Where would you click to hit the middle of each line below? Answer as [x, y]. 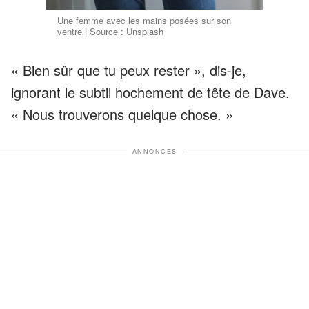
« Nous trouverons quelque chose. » [122, 114]
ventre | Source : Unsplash [111, 32]
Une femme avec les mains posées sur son [144, 21]
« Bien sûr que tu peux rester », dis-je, [129, 70]
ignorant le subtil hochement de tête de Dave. [150, 92]
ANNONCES [154, 152]
